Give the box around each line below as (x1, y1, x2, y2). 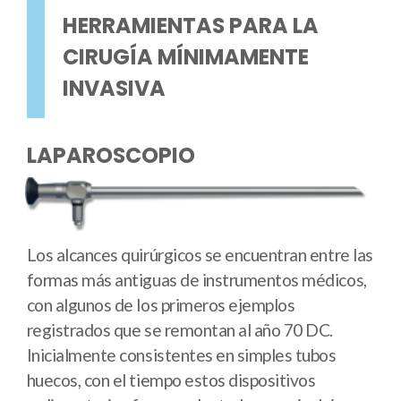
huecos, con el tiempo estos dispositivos (26, 370, 316, 391)
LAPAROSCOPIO (26, 140, 195, 170)
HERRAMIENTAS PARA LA (62, 11, 319, 41)
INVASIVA (62, 73, 166, 104)
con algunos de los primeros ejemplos (26, 294, 295, 316)
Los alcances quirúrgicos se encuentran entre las (26, 244, 373, 266)
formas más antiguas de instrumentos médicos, (26, 269, 367, 291)
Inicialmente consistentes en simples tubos (26, 345, 337, 366)
